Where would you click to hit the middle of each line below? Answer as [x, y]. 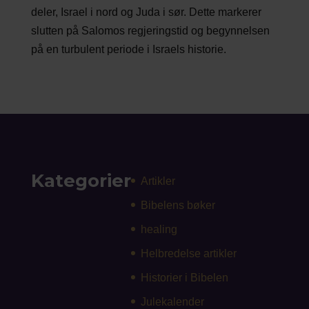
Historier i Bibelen [184, 277]
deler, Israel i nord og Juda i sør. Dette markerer [146, 12]
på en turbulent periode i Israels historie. [128, 49]
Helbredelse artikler [188, 253]
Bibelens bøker [178, 205]
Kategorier [81, 180]
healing [159, 229]
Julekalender [172, 301]
